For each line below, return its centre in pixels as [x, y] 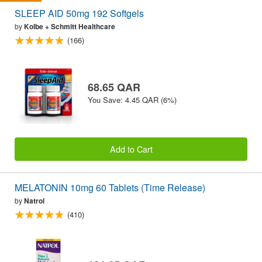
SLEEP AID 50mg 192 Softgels [79, 13]
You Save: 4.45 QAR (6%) [132, 99]
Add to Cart [131, 149]
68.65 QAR [114, 87]
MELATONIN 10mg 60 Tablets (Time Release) [110, 188]
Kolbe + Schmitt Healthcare [70, 27]
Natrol [34, 201]
